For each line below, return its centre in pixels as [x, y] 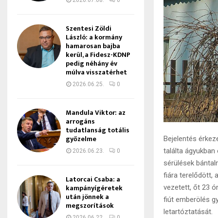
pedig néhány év [91, 64]
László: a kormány [94, 37]
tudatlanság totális [98, 130]
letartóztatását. [188, 212]
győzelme [81, 139]
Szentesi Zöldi [89, 28]
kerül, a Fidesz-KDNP [98, 55]
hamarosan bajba [93, 46]
